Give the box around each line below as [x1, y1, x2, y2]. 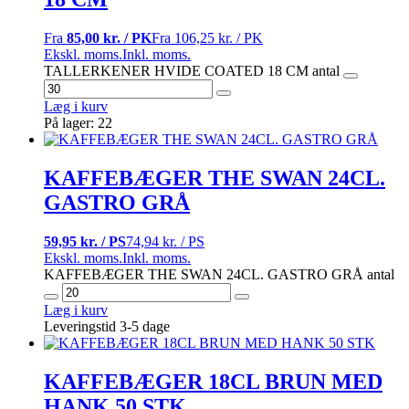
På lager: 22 [44, 114, 112, 131]
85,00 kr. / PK [67, 29, 152, 46]
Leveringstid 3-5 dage [44, 318, 170, 334]
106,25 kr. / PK [174, 29, 263, 46]
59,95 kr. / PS [44, 233, 126, 249]
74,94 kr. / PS [126, 233, 204, 249]
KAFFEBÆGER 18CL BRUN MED [44, 369, 383, 393]
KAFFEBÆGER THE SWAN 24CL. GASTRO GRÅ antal [44, 266, 394, 282]
